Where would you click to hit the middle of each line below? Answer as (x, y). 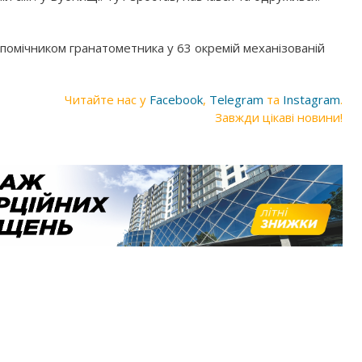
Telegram (236, 99)
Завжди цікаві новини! (279, 117)
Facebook (176, 99)
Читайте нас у (107, 99)
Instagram (311, 99)
